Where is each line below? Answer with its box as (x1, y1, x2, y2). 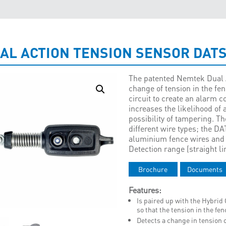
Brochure (138, 164, 168, 174)
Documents (187, 164, 222, 174)
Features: (128, 185, 161, 195)
